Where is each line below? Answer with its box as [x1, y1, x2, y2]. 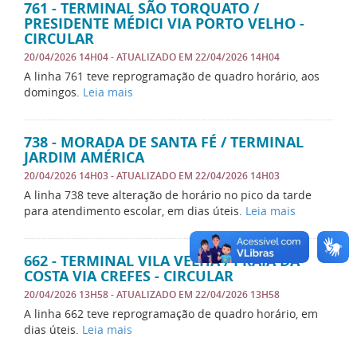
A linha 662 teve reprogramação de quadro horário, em [24, 306, 318, 321]
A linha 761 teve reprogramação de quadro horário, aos [24, 69, 320, 84]
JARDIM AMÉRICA [24, 147, 144, 167]
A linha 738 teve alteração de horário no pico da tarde [24, 187, 312, 202]
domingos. [24, 84, 83, 100]
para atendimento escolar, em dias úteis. [24, 203, 245, 218]
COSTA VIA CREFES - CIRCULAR [24, 266, 233, 286]
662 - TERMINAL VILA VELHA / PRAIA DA [24, 251, 300, 271]
